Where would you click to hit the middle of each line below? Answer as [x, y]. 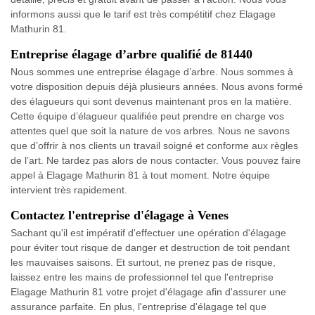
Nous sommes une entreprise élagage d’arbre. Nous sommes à [152, 71]
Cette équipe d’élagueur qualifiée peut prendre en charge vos [147, 116]
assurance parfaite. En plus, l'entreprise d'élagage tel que [139, 306]
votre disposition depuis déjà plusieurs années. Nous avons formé [157, 86]
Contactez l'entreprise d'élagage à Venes [120, 215]
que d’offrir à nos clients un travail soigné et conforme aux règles [154, 145]
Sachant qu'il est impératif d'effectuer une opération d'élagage [148, 232]
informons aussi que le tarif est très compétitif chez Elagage [143, 14]
